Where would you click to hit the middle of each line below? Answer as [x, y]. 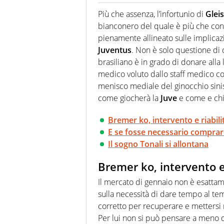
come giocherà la [129, 98]
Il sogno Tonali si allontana [158, 144]
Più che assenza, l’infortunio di [152, 14]
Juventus [115, 50]
